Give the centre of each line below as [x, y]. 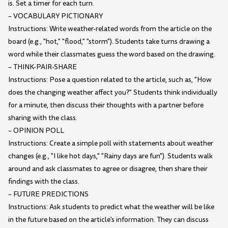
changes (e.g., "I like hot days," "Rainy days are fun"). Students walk [110, 156]
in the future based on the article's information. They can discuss [108, 219]
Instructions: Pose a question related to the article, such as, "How [110, 79]
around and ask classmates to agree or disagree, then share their [108, 168]
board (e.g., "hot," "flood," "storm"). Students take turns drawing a [109, 41]
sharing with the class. [43, 118]
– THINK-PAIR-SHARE [42, 67]
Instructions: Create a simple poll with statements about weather [111, 143]
